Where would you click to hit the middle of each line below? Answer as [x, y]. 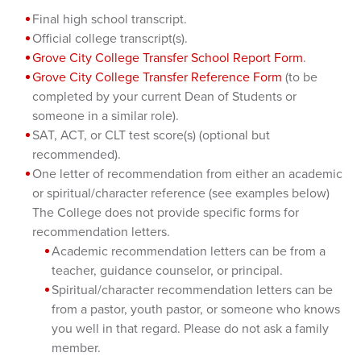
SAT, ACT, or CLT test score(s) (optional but [151, 135]
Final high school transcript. [110, 19]
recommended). [77, 154]
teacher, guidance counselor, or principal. [167, 270]
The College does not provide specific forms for [166, 212]
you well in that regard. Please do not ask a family [190, 328]
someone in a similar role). [106, 116]
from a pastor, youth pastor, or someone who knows [196, 309]
